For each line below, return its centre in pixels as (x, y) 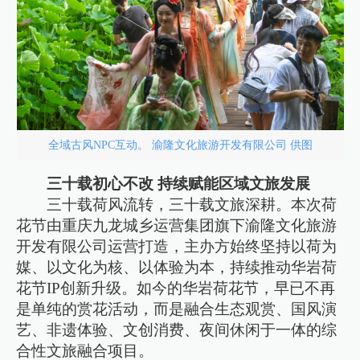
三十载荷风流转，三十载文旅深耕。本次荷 (192, 205)
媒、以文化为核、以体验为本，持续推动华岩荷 (177, 268)
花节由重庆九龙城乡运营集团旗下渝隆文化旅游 (177, 226)
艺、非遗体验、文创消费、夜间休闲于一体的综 (177, 330)
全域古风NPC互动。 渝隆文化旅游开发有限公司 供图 (180, 145)
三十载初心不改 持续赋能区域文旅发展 (179, 184)
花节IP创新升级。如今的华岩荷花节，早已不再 (176, 288)
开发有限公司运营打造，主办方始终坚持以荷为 (177, 247)
